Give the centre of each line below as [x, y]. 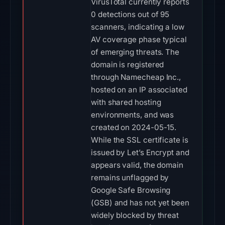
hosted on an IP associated [139, 90]
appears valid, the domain [137, 165]
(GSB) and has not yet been [140, 203]
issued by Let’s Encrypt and [140, 152]
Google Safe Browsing [131, 190]
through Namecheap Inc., [136, 77]
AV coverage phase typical [139, 39]
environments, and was [133, 115]
